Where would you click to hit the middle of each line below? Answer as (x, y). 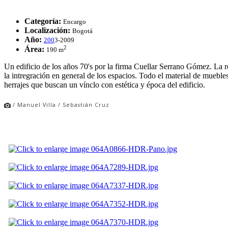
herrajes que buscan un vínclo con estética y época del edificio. (105, 85)
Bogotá (82, 31)
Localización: (47, 30)
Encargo (75, 21)
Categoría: (43, 21)
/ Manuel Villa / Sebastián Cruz (60, 105)
